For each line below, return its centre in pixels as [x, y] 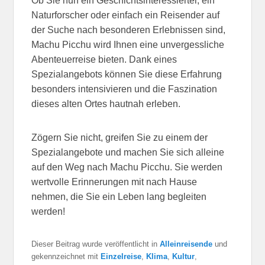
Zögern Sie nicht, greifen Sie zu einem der [120, 137]
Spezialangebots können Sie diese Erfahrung [127, 74]
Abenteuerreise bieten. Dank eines [104, 59]
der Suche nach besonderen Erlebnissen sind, [129, 30]
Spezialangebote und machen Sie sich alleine [128, 152]
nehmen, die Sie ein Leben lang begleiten [119, 196]
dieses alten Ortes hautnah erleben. [106, 104]
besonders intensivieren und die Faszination [125, 89]
